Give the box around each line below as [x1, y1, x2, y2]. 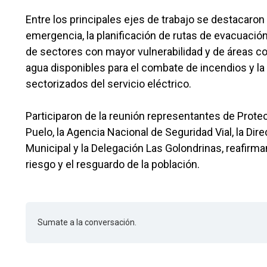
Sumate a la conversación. [38, 217, 136, 227]
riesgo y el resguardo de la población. [26, 157, 200, 170]
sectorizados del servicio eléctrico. [26, 77, 191, 90]
